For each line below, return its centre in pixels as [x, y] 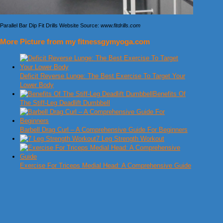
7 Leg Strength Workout [130, 139]
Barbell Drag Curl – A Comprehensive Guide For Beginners [104, 130]
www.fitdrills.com [120, 25]
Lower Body [37, 85]
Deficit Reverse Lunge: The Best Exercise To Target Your [103, 76]
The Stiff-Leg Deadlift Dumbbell [65, 103]
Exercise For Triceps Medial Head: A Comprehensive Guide [106, 166]
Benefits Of [169, 94]
